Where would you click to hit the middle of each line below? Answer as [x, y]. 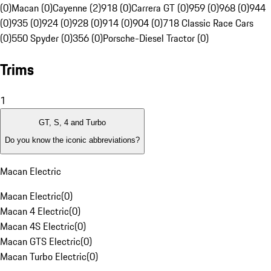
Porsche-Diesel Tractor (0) [156, 38]
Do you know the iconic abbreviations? [72, 140]
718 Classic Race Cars [208, 23]
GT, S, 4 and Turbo [72, 123]
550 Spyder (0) [42, 38]
